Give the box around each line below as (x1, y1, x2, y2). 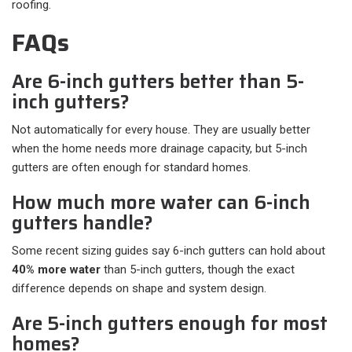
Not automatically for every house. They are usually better (12, 123, 310, 137)
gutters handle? (12, 208, 153, 239)
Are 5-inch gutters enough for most (12, 309, 328, 339)
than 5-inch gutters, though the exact (101, 262, 295, 277)
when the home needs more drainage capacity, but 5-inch (12, 141, 307, 156)
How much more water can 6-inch (12, 188, 310, 218)
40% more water (12, 262, 101, 277)
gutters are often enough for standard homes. (12, 160, 251, 175)
